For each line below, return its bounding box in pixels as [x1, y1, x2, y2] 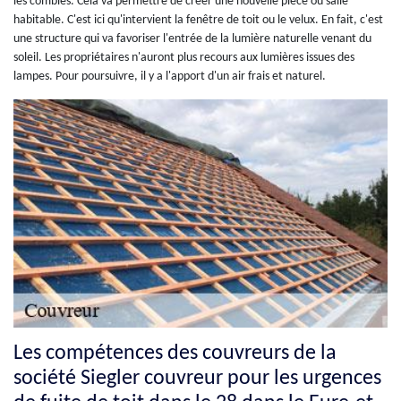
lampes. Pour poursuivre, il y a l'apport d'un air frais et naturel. [13, 70, 326, 84]
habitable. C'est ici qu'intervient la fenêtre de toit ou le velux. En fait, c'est [13, 13, 383, 28]
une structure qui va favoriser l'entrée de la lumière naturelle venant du [13, 32, 371, 47]
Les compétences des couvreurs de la [13, 342, 337, 364]
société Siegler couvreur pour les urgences [13, 367, 381, 389]
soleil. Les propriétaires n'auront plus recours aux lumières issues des [13, 51, 354, 65]
